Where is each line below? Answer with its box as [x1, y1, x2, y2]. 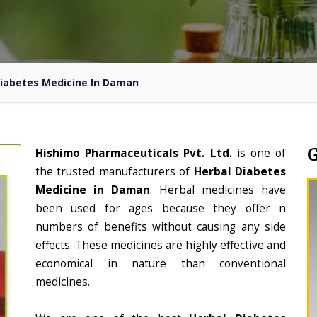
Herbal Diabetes [193, 164, 287, 179]
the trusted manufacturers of [35, 164, 194, 179]
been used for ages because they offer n [35, 201, 286, 216]
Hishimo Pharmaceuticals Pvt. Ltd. [35, 146, 237, 161]
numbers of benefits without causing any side [35, 219, 286, 234]
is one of [236, 146, 287, 161]
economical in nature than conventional [35, 256, 286, 271]
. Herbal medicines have [150, 183, 286, 197]
